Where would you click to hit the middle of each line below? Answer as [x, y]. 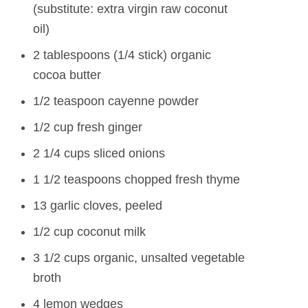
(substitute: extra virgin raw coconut [130, 9]
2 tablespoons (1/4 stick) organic [122, 55]
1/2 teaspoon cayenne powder [116, 101]
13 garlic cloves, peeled [98, 205]
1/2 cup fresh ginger [88, 127]
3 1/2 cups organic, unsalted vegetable [139, 257]
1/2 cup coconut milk [89, 231]
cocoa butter [67, 75]
